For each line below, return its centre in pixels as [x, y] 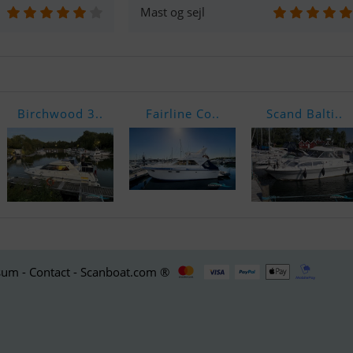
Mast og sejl [173, 12]
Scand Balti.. [305, 113]
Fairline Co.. [182, 113]
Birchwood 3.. [60, 113]
